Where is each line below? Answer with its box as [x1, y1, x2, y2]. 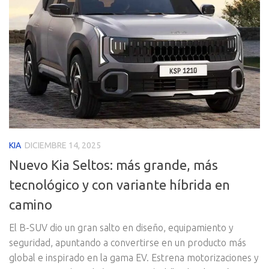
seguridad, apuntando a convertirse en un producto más [9, 237, 246, 249]
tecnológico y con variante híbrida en [9, 177, 230, 193]
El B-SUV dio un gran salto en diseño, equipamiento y [9, 222, 234, 234]
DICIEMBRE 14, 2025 [25, 140, 101, 150]
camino [9, 197, 52, 213]
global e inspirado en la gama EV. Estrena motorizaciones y [9, 252, 259, 264]
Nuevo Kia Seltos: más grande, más [9, 157, 218, 173]
